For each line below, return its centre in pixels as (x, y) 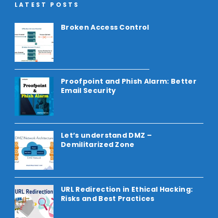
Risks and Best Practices (108, 199)
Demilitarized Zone (98, 145)
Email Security (89, 91)
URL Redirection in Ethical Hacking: (127, 190)
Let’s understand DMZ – (107, 136)
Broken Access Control (105, 27)
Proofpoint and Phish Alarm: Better (129, 82)
